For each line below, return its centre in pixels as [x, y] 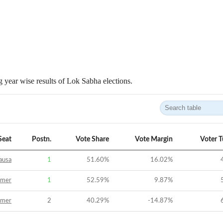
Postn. [42, 139]
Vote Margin [154, 139]
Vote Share [92, 139]
